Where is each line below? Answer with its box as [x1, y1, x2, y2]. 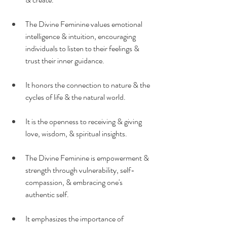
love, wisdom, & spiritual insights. [25, 127, 127, 139]
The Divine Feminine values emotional [25, 18, 144, 30]
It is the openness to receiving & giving [25, 115, 143, 127]
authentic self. [25, 188, 69, 200]
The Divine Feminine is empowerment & [25, 152, 150, 164]
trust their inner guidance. [25, 54, 104, 66]
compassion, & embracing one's [25, 176, 124, 188]
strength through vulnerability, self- [25, 164, 135, 176]
